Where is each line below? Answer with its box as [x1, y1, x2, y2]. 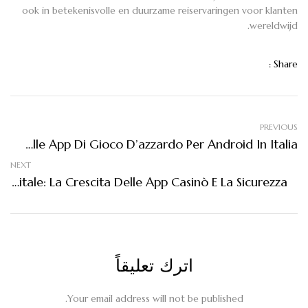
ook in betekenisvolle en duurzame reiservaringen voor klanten [22, 3, 298, 16]
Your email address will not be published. [67, 291, 243, 305]
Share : [274, 57, 298, 70]
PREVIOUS [260, 121, 298, 132]
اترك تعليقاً [115, 254, 193, 276]
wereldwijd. [250, 19, 298, 32]
